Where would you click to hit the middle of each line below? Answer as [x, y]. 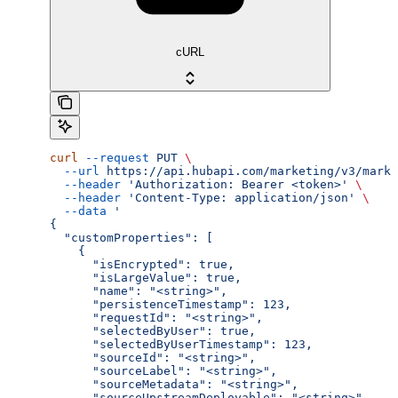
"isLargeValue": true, [146, 278]
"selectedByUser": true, [153, 331]
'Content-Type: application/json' [238, 198]
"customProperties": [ [131, 238]
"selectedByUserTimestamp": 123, [181, 345]
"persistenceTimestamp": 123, [171, 305]
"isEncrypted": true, [142, 265]
